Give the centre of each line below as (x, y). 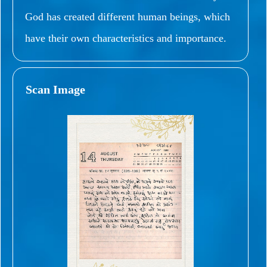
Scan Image (55, 89)
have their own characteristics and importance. (126, 38)
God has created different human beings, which (128, 16)
